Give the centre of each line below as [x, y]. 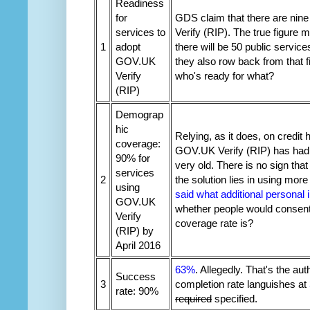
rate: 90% [137, 291]
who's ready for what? [225, 76]
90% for [133, 158]
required [193, 299]
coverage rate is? [214, 224]
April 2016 [138, 246]
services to [140, 33]
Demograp [139, 115]
